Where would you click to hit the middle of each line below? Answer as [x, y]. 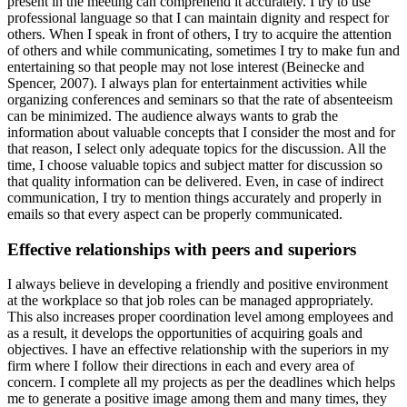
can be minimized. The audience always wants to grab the [173, 115]
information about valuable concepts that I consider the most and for [201, 132]
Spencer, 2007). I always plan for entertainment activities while [187, 83]
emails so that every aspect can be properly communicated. [175, 213]
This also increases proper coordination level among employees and [200, 317]
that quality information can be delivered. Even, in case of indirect [195, 181]
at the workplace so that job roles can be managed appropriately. [190, 301]
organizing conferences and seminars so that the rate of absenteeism [200, 99]
